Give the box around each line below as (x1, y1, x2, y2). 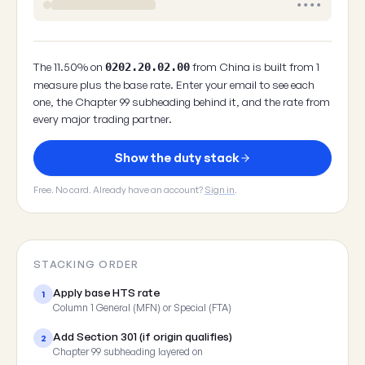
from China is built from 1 (190, 59, 319, 73)
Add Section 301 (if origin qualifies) (53, 329, 232, 343)
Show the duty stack (114, 150, 240, 165)
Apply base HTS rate (53, 285, 160, 299)
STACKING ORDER (33, 257, 139, 270)
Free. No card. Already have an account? (33, 183, 204, 196)
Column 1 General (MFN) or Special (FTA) (53, 301, 231, 314)
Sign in (204, 183, 235, 196)
